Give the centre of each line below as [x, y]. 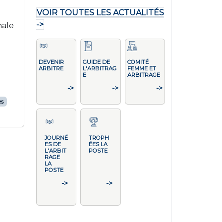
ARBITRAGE [143, 75]
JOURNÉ [56, 138]
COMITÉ [138, 62]
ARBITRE [51, 68]
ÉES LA [98, 144]
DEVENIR [51, 62]
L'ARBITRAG [100, 68]
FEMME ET [141, 68]
